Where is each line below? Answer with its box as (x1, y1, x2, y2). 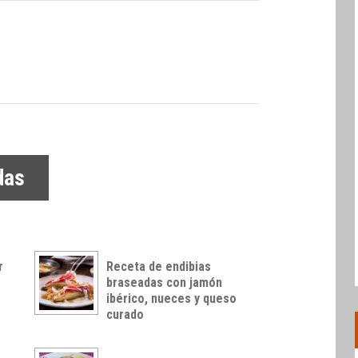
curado (106, 306, 144, 322)
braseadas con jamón (106, 274, 222, 290)
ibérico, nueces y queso (106, 290, 237, 306)
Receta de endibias (106, 258, 211, 274)
